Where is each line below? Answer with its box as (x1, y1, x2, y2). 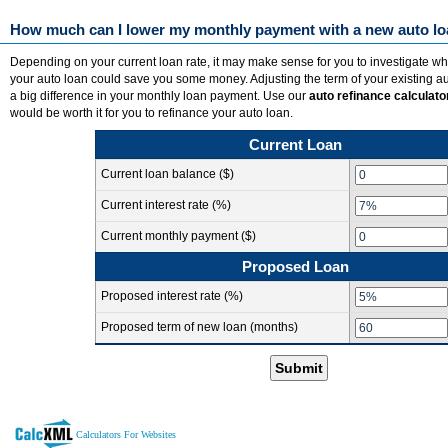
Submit (275, 360, 323, 376)
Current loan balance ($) (101, 167, 234, 181)
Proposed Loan (241, 258, 349, 275)
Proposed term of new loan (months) (101, 320, 298, 334)
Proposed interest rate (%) (101, 289, 243, 303)
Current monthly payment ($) (101, 229, 256, 243)
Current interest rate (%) (101, 198, 231, 212)
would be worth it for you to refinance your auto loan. (10, 106, 293, 120)
